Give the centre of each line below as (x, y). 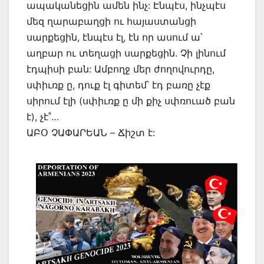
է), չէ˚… (43, 116)
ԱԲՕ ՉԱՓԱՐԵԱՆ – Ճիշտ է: (91, 132)
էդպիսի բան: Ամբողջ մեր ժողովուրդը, (121, 69)
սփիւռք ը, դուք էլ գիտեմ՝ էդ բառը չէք (118, 85)
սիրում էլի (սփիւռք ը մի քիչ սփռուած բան (131, 100)
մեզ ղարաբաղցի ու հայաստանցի (111, 21)
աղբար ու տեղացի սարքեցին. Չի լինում (126, 53)
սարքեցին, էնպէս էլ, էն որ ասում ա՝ (115, 37)
